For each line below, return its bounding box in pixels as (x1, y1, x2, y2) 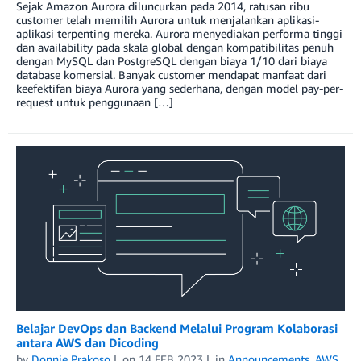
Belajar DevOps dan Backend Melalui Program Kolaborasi (16, 321, 338, 336)
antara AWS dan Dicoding (16, 335, 159, 351)
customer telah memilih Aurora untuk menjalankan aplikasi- (16, 13, 319, 27)
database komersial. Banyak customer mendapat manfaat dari (16, 68, 326, 82)
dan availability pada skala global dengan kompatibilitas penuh (16, 40, 334, 55)
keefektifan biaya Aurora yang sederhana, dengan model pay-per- (16, 81, 343, 96)
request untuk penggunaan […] (16, 95, 173, 110)
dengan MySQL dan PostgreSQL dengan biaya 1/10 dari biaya (16, 54, 327, 68)
